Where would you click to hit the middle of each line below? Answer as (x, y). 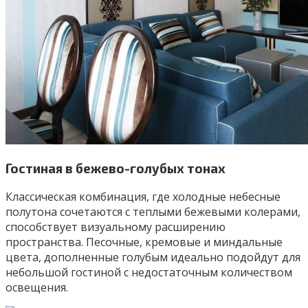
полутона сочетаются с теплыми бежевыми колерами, (153, 212)
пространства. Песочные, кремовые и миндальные (144, 242)
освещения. (37, 288)
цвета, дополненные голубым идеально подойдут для (153, 257)
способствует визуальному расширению (115, 227)
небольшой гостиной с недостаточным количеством (149, 273)
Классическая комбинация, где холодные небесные (143, 197)
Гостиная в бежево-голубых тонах (115, 168)
